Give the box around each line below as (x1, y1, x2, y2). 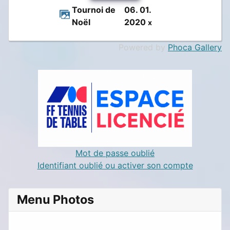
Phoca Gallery (168, 42, 222, 52)
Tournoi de (71, 4, 116, 15)
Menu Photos (17, 191, 94, 207)
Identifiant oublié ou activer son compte (37, 160, 193, 170)
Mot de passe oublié (75, 147, 155, 158)
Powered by (119, 42, 168, 52)
